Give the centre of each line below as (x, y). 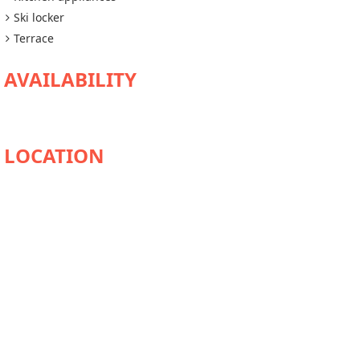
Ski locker (39, 17)
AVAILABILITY (70, 79)
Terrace (34, 38)
